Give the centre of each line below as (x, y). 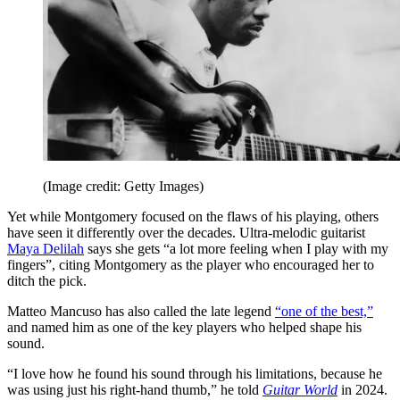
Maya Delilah (46, 249)
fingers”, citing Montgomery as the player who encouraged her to (191, 265)
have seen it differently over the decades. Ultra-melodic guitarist (186, 233)
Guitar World (300, 390)
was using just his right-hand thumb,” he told (135, 390)
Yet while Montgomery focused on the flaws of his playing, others (193, 217)
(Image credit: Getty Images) (123, 187)
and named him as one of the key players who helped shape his (184, 328)
